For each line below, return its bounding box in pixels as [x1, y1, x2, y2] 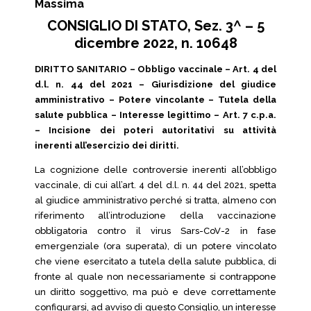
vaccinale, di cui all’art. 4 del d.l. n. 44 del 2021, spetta [35, 180, 276, 190]
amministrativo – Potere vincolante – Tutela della [35, 94, 276, 105]
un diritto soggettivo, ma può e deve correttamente [35, 287, 276, 297]
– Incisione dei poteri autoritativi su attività [35, 125, 276, 135]
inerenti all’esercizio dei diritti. [35, 140, 179, 151]
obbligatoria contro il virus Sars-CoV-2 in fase [35, 226, 276, 236]
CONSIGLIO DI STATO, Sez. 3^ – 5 [47, 17, 264, 34]
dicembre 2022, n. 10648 [74, 35, 237, 51]
